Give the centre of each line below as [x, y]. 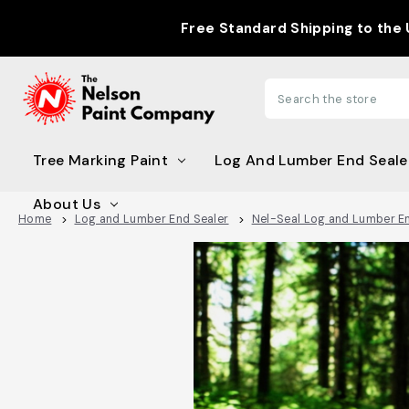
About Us [67, 204]
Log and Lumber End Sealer [152, 219]
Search [291, 106]
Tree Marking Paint [101, 160]
